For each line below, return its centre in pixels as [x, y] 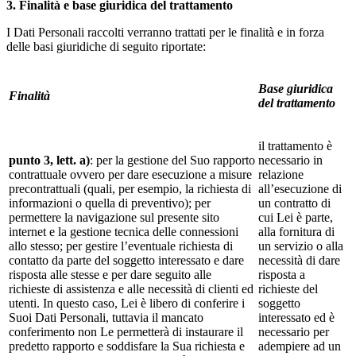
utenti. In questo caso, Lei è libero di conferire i [127, 303]
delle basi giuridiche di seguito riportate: [106, 46]
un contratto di [294, 203]
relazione [281, 174]
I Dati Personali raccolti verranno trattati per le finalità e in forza [165, 32]
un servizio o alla [301, 246]
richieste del [288, 288]
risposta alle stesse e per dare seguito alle [110, 274]
